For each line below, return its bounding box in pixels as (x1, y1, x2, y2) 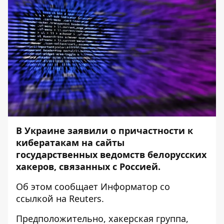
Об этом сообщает (16, 180, 100, 192)
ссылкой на (16, 192, 69, 204)
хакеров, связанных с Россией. (16, 160, 160, 172)
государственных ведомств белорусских (16, 148, 206, 160)
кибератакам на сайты (16, 136, 124, 148)
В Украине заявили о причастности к (16, 124, 193, 136)
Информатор (100, 180, 157, 192)
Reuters (69, 192, 101, 204)
